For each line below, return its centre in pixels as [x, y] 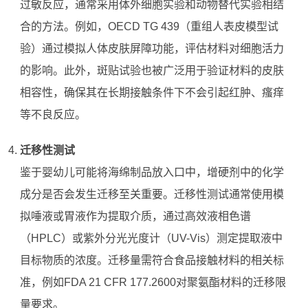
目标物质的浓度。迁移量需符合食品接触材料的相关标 [152, 261]
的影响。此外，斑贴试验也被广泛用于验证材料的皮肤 [152, 71]
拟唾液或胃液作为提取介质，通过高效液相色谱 [135, 217]
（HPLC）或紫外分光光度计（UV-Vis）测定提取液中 [151, 239]
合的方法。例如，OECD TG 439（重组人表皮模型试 [149, 27]
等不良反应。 [53, 115]
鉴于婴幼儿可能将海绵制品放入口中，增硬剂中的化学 [152, 173]
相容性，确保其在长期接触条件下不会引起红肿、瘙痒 [152, 93]
